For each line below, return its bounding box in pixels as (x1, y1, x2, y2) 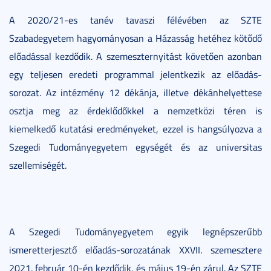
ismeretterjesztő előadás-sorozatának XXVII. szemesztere (9, 243, 262, 256)
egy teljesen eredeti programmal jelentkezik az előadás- (9, 67, 262, 81)
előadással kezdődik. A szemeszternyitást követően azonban (9, 49, 262, 63)
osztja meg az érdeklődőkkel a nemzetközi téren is (9, 103, 262, 117)
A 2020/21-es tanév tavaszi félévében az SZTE (9, 13, 262, 27)
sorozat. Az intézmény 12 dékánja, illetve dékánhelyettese (9, 85, 262, 99)
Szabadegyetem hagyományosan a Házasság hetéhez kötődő (9, 31, 262, 45)
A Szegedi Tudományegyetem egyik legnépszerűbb (9, 224, 262, 238)
